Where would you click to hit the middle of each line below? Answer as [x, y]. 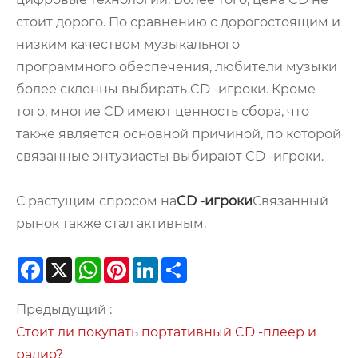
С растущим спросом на [96, 201]
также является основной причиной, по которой [179, 134]
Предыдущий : [64, 310]
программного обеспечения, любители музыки [177, 67]
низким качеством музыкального [128, 45]
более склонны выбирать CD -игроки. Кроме [166, 89]
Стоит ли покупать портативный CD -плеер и [166, 332]
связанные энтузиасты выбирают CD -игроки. [170, 157]
